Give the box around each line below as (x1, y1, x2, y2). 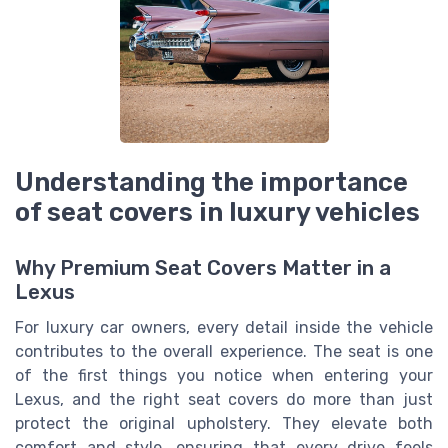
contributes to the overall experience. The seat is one (15, 342, 433, 362)
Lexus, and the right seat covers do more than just (15, 390, 433, 410)
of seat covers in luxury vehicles (15, 197, 420, 227)
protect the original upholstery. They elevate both (15, 414, 433, 434)
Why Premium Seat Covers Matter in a (15, 256, 391, 281)
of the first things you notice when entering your (15, 366, 433, 386)
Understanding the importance (15, 167, 408, 197)
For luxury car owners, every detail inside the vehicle (15, 318, 433, 338)
